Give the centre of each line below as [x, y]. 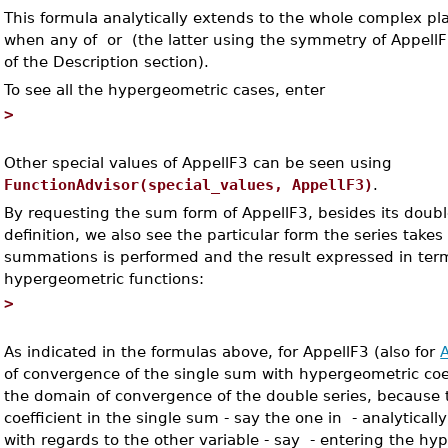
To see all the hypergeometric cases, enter [165, 89]
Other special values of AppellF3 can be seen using [198, 162]
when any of [53, 39]
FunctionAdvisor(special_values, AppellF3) [189, 184]
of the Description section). [107, 61]
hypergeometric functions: [104, 278]
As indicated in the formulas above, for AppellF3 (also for [222, 351]
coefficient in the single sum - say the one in [176, 417]
